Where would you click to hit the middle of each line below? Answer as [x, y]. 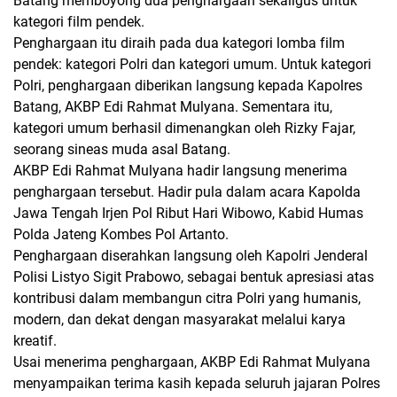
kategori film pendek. [79, 21]
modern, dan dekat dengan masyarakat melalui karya [179, 319]
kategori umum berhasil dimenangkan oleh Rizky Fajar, [184, 128]
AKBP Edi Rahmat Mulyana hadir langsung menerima [180, 170]
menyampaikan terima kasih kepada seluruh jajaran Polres [197, 383]
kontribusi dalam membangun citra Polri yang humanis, [187, 298]
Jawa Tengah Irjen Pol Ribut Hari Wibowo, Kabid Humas [188, 213]
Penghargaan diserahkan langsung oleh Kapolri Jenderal [191, 255]
